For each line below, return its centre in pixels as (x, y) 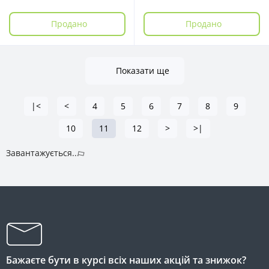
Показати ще (142, 71)
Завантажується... (43, 153)
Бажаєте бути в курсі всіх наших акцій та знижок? (126, 260)
